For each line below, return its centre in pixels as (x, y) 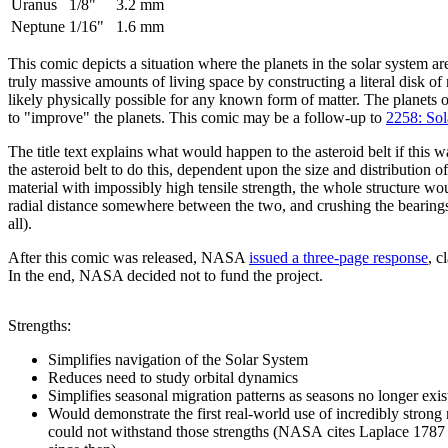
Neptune (38, 26)
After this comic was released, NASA (128, 257)
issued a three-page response (338, 257)
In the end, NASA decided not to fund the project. (165, 275)
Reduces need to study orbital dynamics (173, 377)
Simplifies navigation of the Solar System (178, 359)
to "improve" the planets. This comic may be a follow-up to (197, 117)
